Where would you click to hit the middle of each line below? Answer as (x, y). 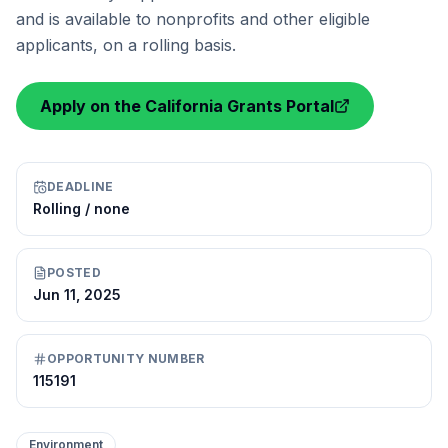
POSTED (74, 272)
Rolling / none (81, 208)
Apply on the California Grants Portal (187, 106)
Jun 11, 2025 (77, 294)
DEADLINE (80, 186)
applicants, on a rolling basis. (126, 45)
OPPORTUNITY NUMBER (126, 358)
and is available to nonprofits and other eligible (193, 19)
